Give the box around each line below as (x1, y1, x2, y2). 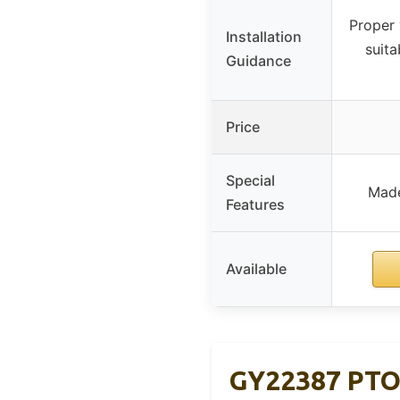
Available (226, 259, 287, 278)
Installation (226, 27, 302, 46)
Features (226, 195, 285, 213)
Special (226, 171, 275, 189)
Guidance (226, 51, 291, 70)
